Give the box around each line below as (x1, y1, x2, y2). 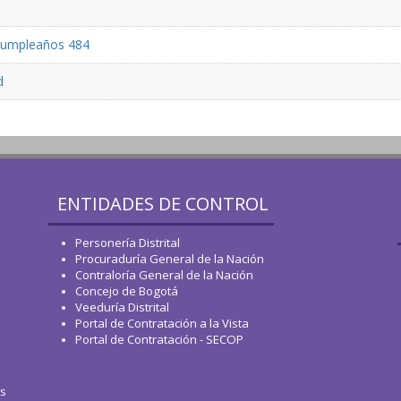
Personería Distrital (75, 235, 180, 251)
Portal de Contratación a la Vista (75, 315, 249, 331)
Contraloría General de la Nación (75, 267, 253, 283)
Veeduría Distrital (75, 299, 169, 315)
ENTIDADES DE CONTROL (57, 192, 269, 216)
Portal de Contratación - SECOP (75, 331, 243, 347)
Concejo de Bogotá (75, 283, 178, 299)
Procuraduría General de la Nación (75, 251, 264, 267)
